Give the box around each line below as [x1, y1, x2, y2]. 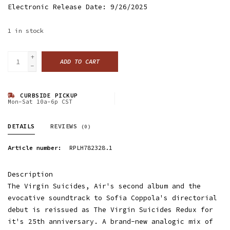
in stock [15, 27, 44, 34]
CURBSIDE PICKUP [16, 92, 78, 99]
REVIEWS [50, 122, 81, 130]
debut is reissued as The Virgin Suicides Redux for [8, 205, 213, 214]
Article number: [8, 144, 62, 151]
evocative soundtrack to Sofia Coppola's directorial [8, 194, 217, 202]
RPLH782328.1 [69, 144, 112, 151]
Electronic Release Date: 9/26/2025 [8, 3, 147, 11]
